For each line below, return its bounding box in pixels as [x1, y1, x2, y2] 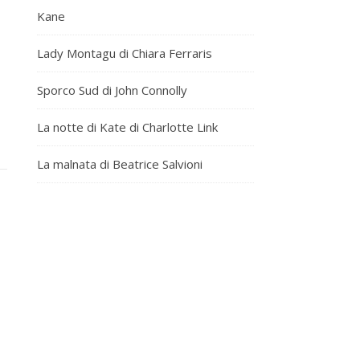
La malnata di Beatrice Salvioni [37, 156, 202, 172]
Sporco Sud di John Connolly [37, 82, 187, 98]
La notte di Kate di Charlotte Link [37, 119, 218, 135]
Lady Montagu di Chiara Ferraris [37, 45, 212, 61]
